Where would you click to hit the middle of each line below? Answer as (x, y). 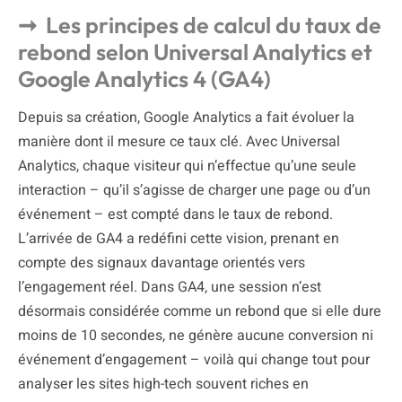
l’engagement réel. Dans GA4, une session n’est (170, 287)
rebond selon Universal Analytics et (195, 52)
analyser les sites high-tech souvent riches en (163, 384)
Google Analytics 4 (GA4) (144, 79)
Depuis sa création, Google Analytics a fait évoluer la (186, 117)
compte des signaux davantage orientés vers (162, 262)
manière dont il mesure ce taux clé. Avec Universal (179, 141)
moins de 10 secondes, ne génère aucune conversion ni (196, 335)
